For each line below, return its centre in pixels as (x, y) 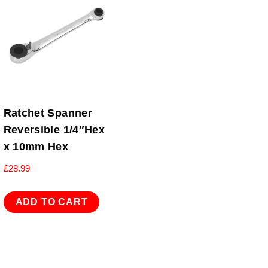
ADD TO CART (51, 202)
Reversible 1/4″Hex (54, 130)
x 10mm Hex (36, 147)
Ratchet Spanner (48, 113)
